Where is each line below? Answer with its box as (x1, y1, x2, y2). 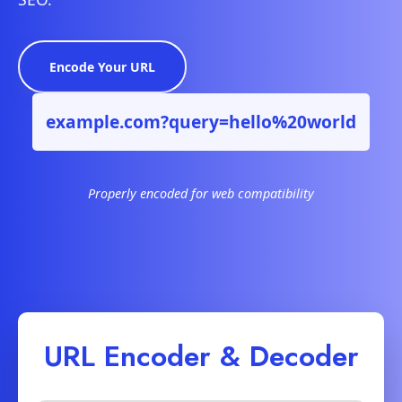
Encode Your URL (49, 58, 155, 76)
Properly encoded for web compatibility (88, 185, 314, 203)
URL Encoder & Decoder (43, 336, 359, 378)
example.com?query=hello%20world (46, 109, 356, 135)
